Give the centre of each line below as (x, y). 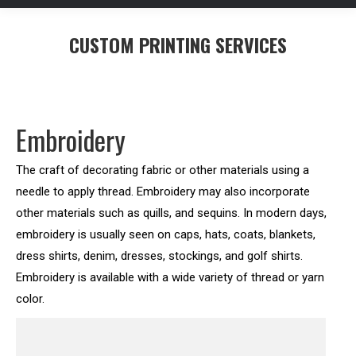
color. (30, 299)
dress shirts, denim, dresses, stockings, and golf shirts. (159, 256)
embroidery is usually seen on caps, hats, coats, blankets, (166, 234)
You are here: (213, 68)
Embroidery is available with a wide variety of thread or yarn (170, 277)
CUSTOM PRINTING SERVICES (178, 44)
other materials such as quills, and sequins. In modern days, (171, 213)
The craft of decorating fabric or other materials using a (163, 170)
